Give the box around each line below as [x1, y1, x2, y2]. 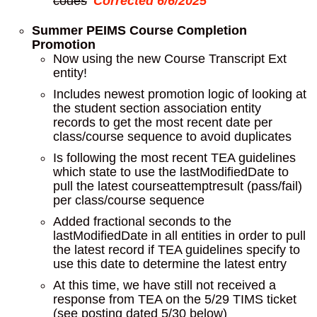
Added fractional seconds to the [53, 214, 231, 229]
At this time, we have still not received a [53, 277, 276, 292]
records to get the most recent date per [53, 115, 272, 129]
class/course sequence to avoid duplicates [53, 129, 292, 144]
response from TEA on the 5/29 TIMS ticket [53, 292, 296, 306]
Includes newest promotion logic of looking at [53, 86, 306, 101]
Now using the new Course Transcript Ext [53, 51, 287, 66]
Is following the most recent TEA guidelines [53, 150, 296, 165]
